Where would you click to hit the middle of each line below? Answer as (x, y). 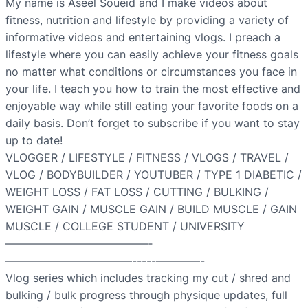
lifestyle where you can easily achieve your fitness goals (152, 55)
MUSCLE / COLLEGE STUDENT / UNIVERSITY (125, 227)
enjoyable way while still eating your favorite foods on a (152, 106)
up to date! (34, 141)
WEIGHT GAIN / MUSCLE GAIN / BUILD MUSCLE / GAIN (151, 209)
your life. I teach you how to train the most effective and (153, 89)
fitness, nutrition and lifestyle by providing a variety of (147, 20)
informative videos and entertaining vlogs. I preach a (143, 37)
